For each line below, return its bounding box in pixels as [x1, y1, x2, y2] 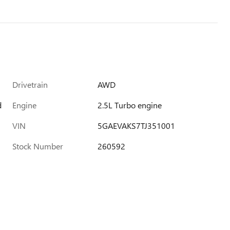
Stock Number [12, 141, 63, 151]
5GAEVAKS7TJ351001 [98, 120, 176, 131]
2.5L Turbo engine [98, 100, 162, 110]
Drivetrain [12, 79, 48, 90]
